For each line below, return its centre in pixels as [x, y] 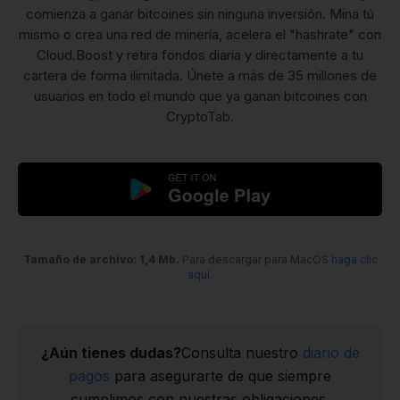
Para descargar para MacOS [256, 260]
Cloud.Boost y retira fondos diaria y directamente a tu [200, 55]
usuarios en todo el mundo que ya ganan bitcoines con [200, 96]
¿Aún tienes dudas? [111, 353]
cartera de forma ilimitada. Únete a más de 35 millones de [200, 76]
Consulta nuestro [242, 353]
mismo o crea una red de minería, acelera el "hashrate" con [200, 35]
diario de [331, 353]
